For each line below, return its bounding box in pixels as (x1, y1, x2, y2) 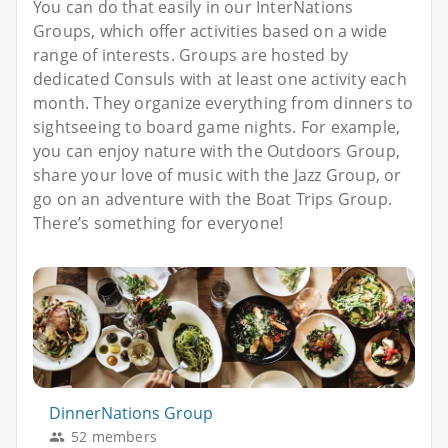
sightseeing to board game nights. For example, (33, 115, 401, 138)
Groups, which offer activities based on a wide (33, 19, 388, 42)
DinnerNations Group (49, 402, 213, 425)
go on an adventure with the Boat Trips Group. (33, 187, 393, 210)
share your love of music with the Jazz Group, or (33, 163, 402, 186)
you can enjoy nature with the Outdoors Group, (33, 139, 401, 162)
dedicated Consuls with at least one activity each (33, 67, 407, 90)
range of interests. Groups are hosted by (33, 43, 349, 66)
